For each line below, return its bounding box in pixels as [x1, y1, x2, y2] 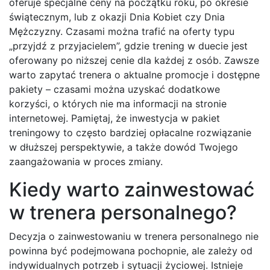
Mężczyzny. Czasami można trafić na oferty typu [9, 25, 234, 37]
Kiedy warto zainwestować [9, 177, 254, 201]
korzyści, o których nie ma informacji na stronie [9, 97, 227, 110]
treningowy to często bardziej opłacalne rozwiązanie [9, 126, 251, 139]
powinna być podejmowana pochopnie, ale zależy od [9, 244, 253, 257]
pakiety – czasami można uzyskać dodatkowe [9, 83, 220, 95]
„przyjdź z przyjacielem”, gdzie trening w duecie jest [9, 39, 248, 52]
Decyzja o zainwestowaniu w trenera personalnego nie [9, 230, 259, 242]
